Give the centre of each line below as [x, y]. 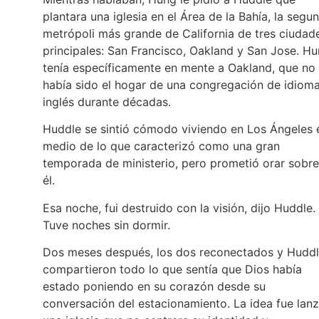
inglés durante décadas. [107, 102]
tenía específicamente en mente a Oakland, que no [179, 68]
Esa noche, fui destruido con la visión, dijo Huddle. [179, 208]
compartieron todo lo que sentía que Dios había [172, 270]
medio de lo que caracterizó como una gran [161, 146]
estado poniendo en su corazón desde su [154, 287]
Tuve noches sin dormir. [108, 225]
